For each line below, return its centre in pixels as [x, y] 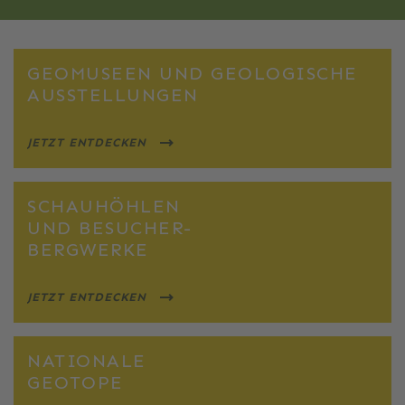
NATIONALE [87, 361]
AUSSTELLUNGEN [113, 95]
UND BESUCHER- [110, 228]
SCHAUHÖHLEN [104, 206]
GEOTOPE [75, 382]
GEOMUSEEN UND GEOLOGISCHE [193, 73]
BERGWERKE [88, 250]
